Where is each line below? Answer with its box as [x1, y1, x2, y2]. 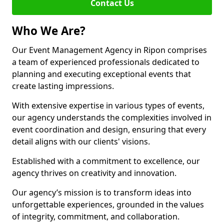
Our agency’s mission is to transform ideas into [12, 187, 191, 198]
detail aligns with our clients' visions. [12, 136, 150, 147]
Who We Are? [12, 23, 85, 38]
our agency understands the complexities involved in [12, 112, 211, 123]
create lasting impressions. [12, 80, 114, 91]
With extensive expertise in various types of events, [12, 100, 204, 111]
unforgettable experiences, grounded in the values [12, 199, 204, 210]
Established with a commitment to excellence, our [12, 155, 200, 166]
